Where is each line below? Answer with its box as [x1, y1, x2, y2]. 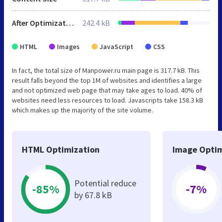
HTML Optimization [22, 143, 100, 155]
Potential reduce [74, 177, 136, 189]
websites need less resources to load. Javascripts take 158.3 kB [12, 95, 203, 105]
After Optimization [66, 17, 74, 28]
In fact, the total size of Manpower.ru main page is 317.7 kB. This [12, 65, 200, 75]
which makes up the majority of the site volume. [12, 105, 153, 114]
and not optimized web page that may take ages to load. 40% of [12, 85, 202, 95]
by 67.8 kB [74, 189, 112, 201]
